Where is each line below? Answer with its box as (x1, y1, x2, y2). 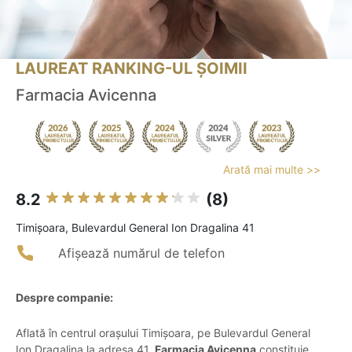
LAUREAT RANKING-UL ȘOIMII (16, 59, 247, 79)
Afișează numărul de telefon (58, 245, 225, 262)
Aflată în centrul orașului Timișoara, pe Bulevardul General (16, 326, 310, 340)
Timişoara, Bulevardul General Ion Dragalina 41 (16, 221, 255, 235)
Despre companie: (16, 291, 113, 305)
